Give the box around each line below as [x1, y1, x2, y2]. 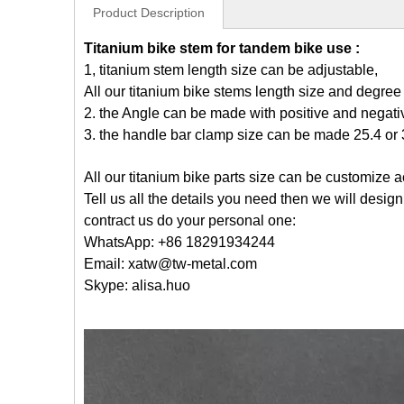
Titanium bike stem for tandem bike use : [84, 41, 360, 56]
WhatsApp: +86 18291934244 [84, 234, 275, 250]
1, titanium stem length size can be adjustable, [84, 62, 378, 78]
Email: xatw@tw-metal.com [84, 256, 257, 271]
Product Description [93, 5, 205, 20]
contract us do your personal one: [84, 213, 296, 228]
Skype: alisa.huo [84, 278, 194, 293]
